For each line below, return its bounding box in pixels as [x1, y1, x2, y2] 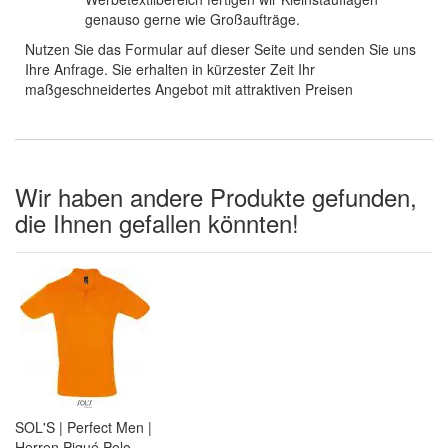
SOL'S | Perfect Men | [15, 417, 152, 438]
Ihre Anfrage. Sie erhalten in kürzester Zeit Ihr [25, 59, 315, 80]
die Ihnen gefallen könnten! [15, 205, 299, 241]
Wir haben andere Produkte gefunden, [15, 179, 417, 215]
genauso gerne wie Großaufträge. [85, 9, 300, 30]
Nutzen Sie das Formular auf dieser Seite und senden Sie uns [25, 39, 416, 60]
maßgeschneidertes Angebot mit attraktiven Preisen [25, 79, 353, 100]
